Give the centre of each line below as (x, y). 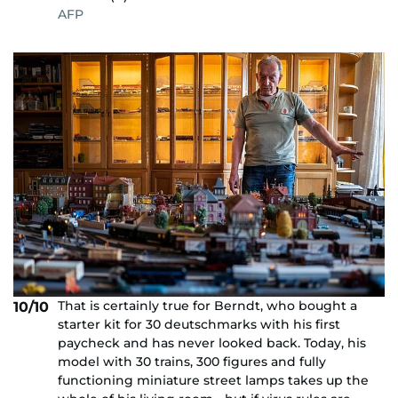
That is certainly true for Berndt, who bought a (207, 306)
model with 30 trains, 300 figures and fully (192, 362)
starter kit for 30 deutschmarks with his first (199, 325)
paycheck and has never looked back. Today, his (212, 343)
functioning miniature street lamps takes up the (213, 381)
